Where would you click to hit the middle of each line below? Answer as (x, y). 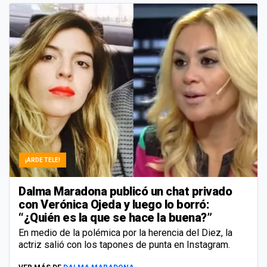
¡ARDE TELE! (43, 160)
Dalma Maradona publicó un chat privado (125, 191)
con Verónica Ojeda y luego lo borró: (114, 204)
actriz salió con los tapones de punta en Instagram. (124, 244)
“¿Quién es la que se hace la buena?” (115, 217)
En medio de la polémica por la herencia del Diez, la (125, 232)
